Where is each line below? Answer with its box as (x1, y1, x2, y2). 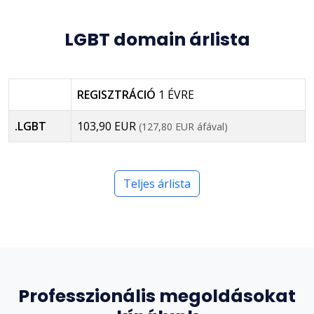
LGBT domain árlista (64, 27, 250, 52)
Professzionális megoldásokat (18, 283, 296, 308)
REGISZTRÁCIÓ (77, 86, 158, 102)
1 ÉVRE (158, 86, 194, 102)
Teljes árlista (123, 175, 191, 191)
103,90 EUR (77, 118, 139, 134)
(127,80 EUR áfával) (139, 119, 228, 133)
